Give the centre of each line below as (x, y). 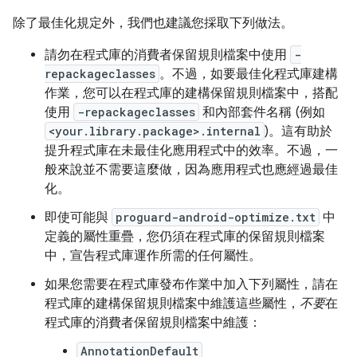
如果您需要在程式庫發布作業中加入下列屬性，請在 (191, 284)
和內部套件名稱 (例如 (262, 112)
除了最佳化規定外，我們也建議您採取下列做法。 (153, 23)
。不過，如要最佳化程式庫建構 (249, 74)
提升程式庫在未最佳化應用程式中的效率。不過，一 (191, 151)
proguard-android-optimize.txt (216, 217)
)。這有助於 (298, 131)
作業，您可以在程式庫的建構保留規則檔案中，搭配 (191, 93)
